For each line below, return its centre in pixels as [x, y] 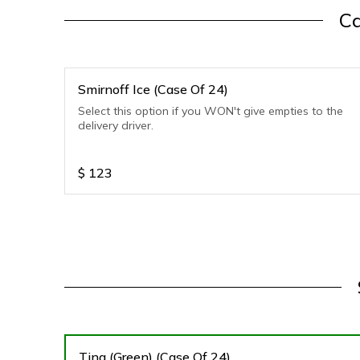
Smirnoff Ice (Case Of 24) [153, 89]
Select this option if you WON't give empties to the [211, 111]
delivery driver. [116, 125]
